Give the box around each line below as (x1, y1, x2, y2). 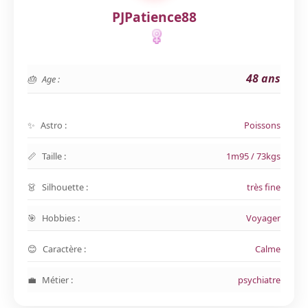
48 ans (246, 71, 280, 86)
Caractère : (43, 243, 86, 255)
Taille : (42, 150, 66, 162)
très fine (247, 181, 280, 193)
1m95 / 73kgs (226, 150, 280, 162)
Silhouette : (42, 181, 88, 193)
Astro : (41, 119, 67, 131)
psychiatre (238, 274, 280, 286)
